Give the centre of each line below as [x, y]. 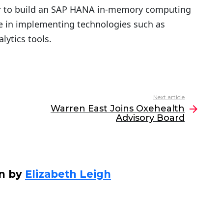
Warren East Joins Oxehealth [118, 109]
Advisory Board [150, 118]
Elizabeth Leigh [68, 174]
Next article [169, 97]
